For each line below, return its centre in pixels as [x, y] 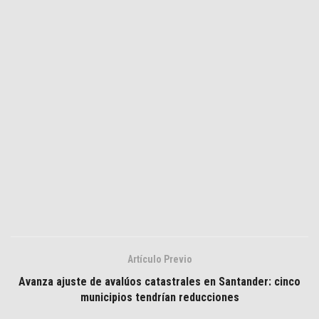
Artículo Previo [159, 260]
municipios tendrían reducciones [159, 298]
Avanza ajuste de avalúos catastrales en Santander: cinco [159, 282]
